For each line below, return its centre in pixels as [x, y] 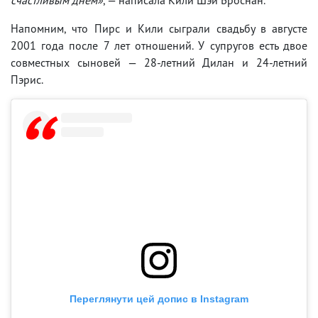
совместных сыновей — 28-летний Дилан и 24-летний [159, 62]
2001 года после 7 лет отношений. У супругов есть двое [159, 45]
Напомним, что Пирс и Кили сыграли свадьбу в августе [159, 28]
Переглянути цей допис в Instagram [159, 298]
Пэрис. [27, 79]
